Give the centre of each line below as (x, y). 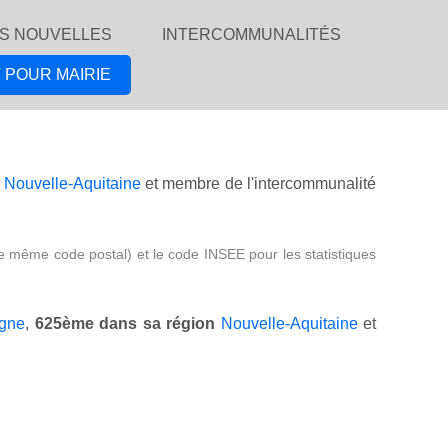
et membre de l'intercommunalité (258, 184)
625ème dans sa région (125, 324)
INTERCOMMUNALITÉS (251, 34)
